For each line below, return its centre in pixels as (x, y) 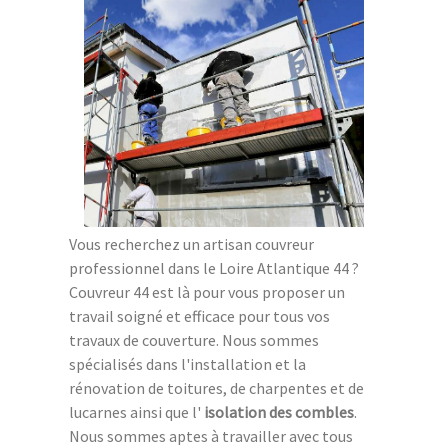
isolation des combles (279, 412)
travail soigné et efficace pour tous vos (199, 316)
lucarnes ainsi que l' (136, 412)
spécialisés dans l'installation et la (187, 364)
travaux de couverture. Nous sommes (194, 340)
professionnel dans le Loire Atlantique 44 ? (214, 268)
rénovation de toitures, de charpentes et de (216, 388)
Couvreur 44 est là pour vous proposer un (207, 292)
